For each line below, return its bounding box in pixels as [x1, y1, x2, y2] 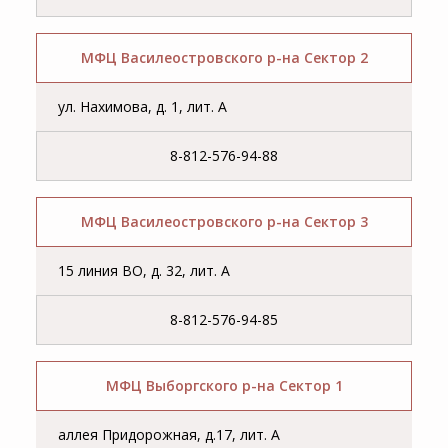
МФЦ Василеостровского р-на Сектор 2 [80, 48, 368, 68]
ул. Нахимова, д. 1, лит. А [58, 97, 228, 117]
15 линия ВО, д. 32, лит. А [58, 261, 231, 281]
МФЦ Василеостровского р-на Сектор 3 [80, 212, 368, 232]
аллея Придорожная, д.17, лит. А [58, 425, 281, 445]
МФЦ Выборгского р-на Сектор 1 [105, 376, 343, 396]
